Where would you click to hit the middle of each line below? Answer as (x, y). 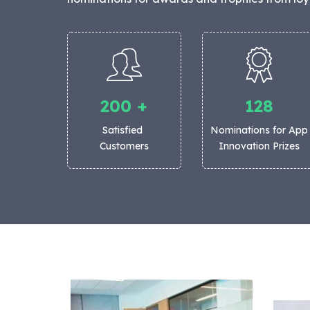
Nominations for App (259, 130)
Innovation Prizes (259, 146)
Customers (124, 146)
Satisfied (124, 130)
